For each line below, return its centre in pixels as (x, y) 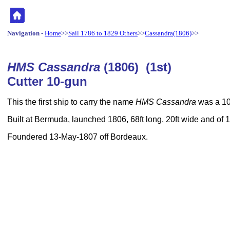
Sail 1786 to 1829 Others (103, 33)
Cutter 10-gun (47, 81)
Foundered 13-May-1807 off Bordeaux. (78, 137)
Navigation (23, 33)
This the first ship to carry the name (71, 102)
